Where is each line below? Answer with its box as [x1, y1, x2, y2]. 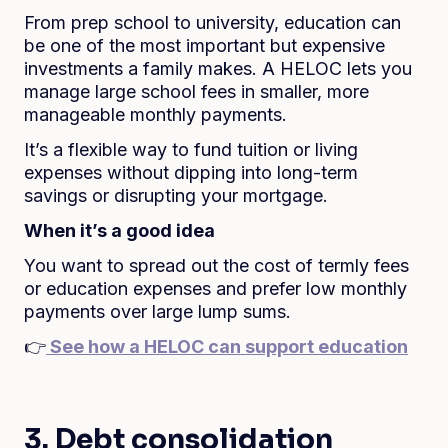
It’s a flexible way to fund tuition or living [24, 139, 358, 160]
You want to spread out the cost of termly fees [24, 255, 409, 276]
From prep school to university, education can [24, 12, 401, 33]
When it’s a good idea [24, 220, 215, 241]
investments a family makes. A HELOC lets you [24, 58, 412, 79]
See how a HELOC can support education [46, 336, 408, 357]
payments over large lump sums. [24, 301, 291, 322]
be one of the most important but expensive [24, 35, 385, 56]
